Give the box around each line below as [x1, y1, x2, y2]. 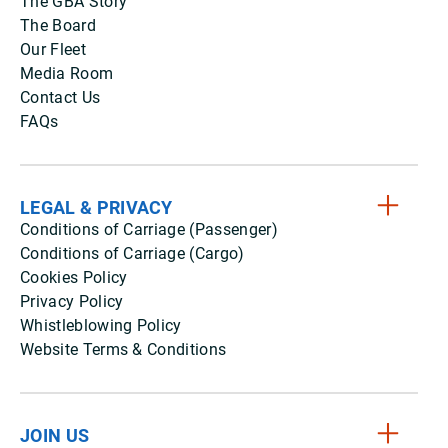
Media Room [20, 64, 114, 84]
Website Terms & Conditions [20, 340, 227, 360]
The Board [20, 16, 96, 36]
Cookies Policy [20, 268, 128, 288]
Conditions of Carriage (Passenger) [20, 220, 278, 240]
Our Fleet [20, 40, 86, 60]
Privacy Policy [20, 292, 124, 312]
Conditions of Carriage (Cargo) [20, 244, 245, 264]
